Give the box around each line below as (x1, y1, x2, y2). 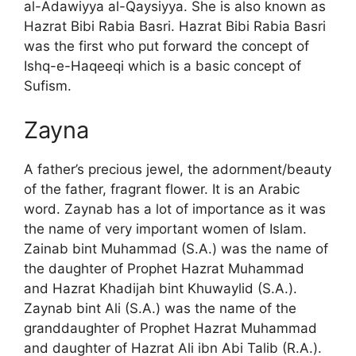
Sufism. (24, 78, 72, 95)
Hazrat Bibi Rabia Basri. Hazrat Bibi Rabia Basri (24, 18, 326, 35)
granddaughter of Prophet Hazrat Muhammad (24, 319, 317, 336)
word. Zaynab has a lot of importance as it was (24, 200, 326, 217)
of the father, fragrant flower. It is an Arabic (24, 180, 300, 197)
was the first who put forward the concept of (24, 38, 309, 55)
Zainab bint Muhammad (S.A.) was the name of (24, 240, 328, 257)
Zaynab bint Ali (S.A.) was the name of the (24, 300, 296, 316)
